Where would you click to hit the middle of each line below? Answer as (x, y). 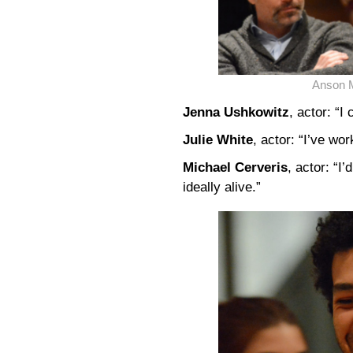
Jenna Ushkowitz (236, 113)
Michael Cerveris (235, 168)
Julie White (218, 140)
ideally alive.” (222, 188)
